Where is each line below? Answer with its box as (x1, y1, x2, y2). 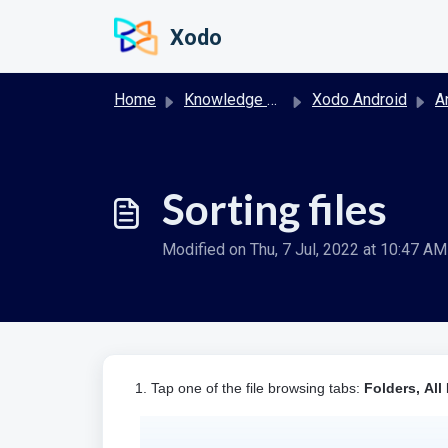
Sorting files (162, 184, 387, 234)
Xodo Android (312, 90, 407, 109)
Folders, (364, 380, 420, 396)
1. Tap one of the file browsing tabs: (135, 380, 364, 396)
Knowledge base (184, 90, 267, 109)
